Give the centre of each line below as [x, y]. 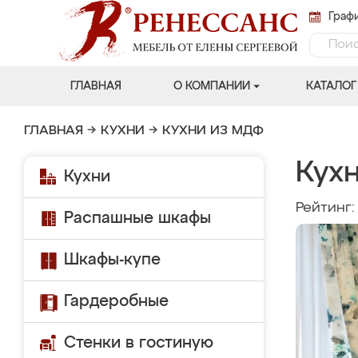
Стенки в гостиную [139, 343]
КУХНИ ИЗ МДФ [213, 131]
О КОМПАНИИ [211, 86]
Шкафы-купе [112, 260]
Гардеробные [116, 301]
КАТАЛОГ [331, 86]
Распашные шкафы [137, 218]
